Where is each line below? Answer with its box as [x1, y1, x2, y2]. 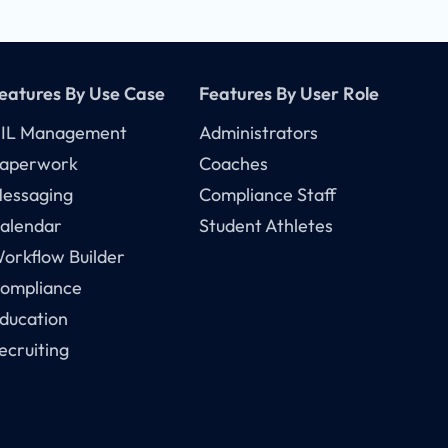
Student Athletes [199, 214, 334, 238]
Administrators [199, 121, 319, 145]
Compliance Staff [199, 183, 337, 207]
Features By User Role [199, 82, 380, 106]
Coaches [199, 152, 269, 176]
